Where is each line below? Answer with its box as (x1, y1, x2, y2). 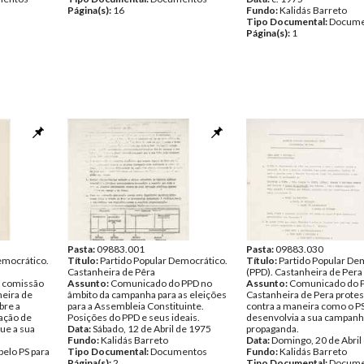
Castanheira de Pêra (67, 266, 155, 278)
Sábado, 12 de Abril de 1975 (93, 323, 211, 335)
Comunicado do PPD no (110, 277, 212, 289)
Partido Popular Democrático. (100, 254, 227, 266)
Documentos (150, 345, 207, 357)
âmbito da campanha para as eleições (67, 288, 227, 301)
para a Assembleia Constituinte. (67, 300, 204, 312)
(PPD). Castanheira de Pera (246, 266, 362, 278)
